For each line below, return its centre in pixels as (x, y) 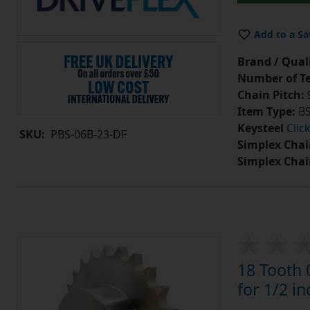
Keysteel (260, 128)
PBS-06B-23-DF (89, 135)
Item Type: (266, 112)
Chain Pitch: (271, 95)
